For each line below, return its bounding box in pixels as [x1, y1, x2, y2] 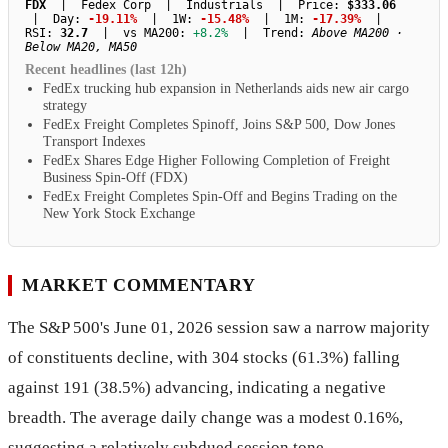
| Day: [25, 12, 88, 27]
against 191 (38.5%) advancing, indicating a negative [8, 377, 386, 397]
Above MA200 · [312, 26, 403, 41]
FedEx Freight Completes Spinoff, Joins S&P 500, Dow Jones [43, 116, 395, 133]
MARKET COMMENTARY [22, 275, 256, 296]
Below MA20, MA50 [25, 40, 137, 55]
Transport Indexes [43, 133, 145, 150]
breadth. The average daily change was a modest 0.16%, [8, 407, 403, 427]
